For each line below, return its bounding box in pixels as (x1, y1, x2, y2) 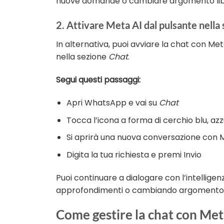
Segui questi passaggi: (56, 74, 140, 86)
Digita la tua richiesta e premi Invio (66, 148, 201, 160)
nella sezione (56, 51, 108, 63)
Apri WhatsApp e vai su (66, 97, 159, 109)
